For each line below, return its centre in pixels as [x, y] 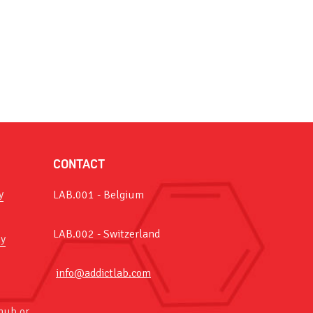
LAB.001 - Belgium [99, 195]
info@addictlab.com [103, 273]
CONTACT [79, 164]
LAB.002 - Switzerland [107, 234]
